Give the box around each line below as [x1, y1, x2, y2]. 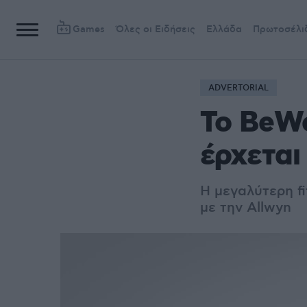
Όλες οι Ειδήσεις [116, 23, 195, 36]
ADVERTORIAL [208, 83, 269, 93]
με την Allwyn [200, 199, 291, 217]
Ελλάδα [206, 23, 242, 36]
